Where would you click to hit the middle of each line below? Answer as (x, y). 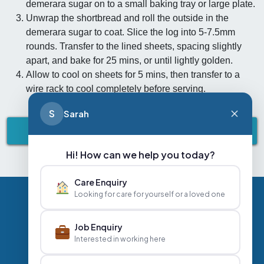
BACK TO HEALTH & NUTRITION (132, 132)
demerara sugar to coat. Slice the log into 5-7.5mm (131, 32)
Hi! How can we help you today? (140, 155)
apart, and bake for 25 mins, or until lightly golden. (129, 60)
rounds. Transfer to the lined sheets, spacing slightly (134, 46)
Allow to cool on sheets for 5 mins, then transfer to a (133, 75)
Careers (212, 221)
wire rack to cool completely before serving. (116, 89)
